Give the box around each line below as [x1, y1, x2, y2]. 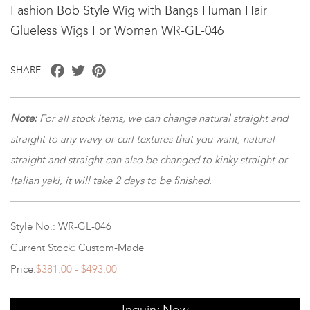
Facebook [66, 60, 109, 73]
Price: [10, 262, 36, 275]
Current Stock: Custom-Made [10, 241, 144, 254]
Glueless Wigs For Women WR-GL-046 [10, 22, 224, 38]
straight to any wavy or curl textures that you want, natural [10, 132, 275, 145]
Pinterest [108, 60, 147, 73]
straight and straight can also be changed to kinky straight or [10, 153, 287, 166]
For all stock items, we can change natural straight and [37, 111, 288, 125]
